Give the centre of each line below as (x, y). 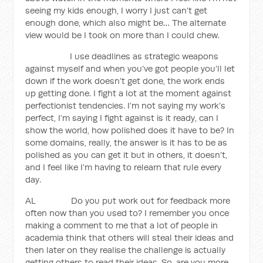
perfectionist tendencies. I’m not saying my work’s (126, 105)
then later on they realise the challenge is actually (126, 250)
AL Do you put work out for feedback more (128, 200)
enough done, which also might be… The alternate (126, 23)
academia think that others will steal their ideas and (130, 237)
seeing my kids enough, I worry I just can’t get (117, 10)
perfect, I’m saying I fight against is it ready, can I (122, 118)
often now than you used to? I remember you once (127, 213)
